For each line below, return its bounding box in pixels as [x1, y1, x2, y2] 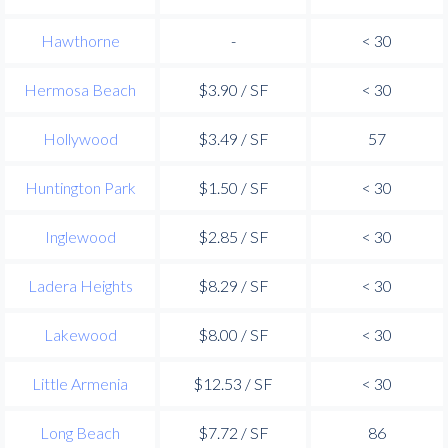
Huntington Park [24, 177, 136, 197]
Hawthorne [40, 30, 120, 50]
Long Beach [40, 422, 120, 442]
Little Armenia [32, 373, 128, 393]
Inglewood [44, 226, 116, 246]
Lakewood [43, 324, 117, 344]
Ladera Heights [27, 275, 133, 295]
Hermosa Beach [24, 79, 136, 99]
